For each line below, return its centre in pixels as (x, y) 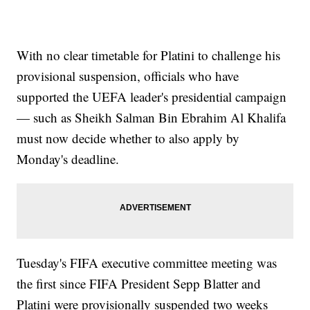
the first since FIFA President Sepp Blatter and (139, 284)
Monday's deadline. (68, 159)
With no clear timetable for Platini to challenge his (149, 55)
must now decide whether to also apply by (128, 138)
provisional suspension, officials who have (128, 76)
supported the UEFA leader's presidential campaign (152, 97)
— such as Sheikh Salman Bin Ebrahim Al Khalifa (152, 118)
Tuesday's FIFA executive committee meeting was (147, 263)
